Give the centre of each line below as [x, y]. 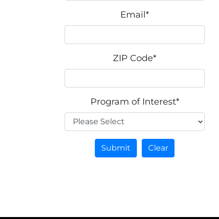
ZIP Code [133, 58]
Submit [116, 148]
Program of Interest [133, 101]
